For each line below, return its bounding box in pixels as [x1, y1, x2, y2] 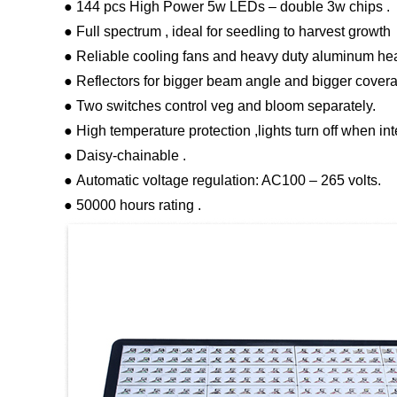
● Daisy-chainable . [64, 148, 186, 164]
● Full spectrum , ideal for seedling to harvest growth [64, 24, 391, 40]
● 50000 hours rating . [64, 198, 201, 214]
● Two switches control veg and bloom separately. [64, 98, 376, 114]
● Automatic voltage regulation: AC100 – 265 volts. [64, 173, 381, 189]
